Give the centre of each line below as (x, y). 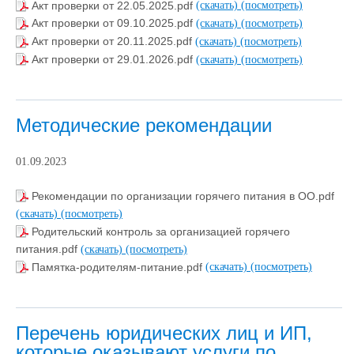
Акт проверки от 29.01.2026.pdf (114, 59)
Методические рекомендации (144, 126)
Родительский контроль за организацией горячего (161, 231)
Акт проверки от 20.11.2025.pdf (113, 41)
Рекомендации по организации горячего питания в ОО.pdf (183, 196)
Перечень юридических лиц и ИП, (164, 333)
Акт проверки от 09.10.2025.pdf (114, 23)
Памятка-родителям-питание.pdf (119, 267)
